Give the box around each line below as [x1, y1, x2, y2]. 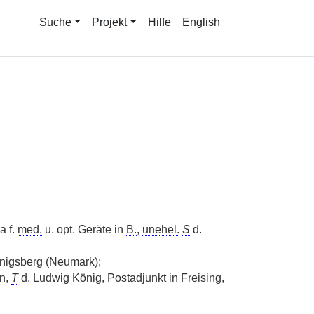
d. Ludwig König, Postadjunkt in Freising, [18, 272, 224, 284]
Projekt [92, 16, 128, 28]
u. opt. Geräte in [41, 224, 126, 235]
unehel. [142, 224, 179, 235]
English [182, 16, 220, 28]
